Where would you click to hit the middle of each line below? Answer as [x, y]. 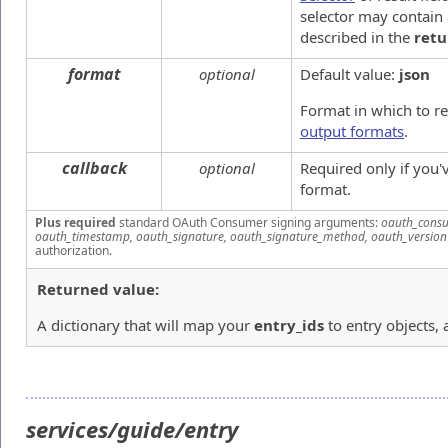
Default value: [349, 73]
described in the [357, 36]
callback [94, 167]
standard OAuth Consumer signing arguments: [248, 222]
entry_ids [289, 324]
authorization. [73, 250]
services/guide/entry [135, 428]
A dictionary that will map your [145, 324]
